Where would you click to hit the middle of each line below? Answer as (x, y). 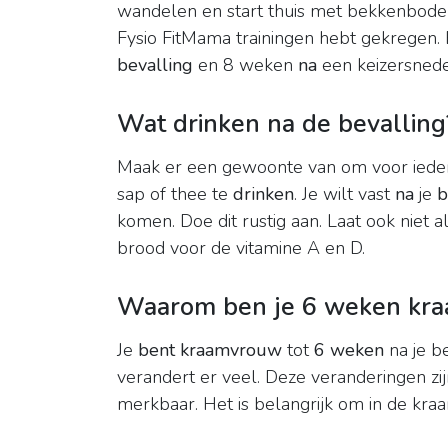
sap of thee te (175, 194)
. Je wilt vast (344, 194)
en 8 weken (245, 65)
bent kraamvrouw (210, 350)
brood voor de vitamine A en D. (241, 248)
